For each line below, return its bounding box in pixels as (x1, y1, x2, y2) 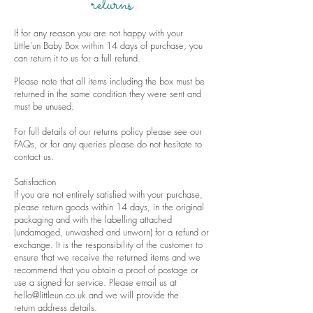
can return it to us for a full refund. (14, 52, 146, 64)
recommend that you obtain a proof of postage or (14, 263, 198, 276)
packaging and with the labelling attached (14, 213, 172, 226)
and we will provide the (86, 289, 179, 301)
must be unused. (14, 100, 77, 112)
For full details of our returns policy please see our (14, 125, 202, 138)
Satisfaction (14, 175, 56, 188)
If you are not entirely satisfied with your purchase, (14, 188, 203, 201)
